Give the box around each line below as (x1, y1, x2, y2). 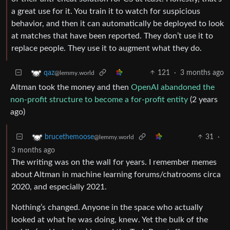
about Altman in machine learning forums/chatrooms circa (11, 170, 221, 179)
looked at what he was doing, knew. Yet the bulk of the (11, 215, 208, 224)
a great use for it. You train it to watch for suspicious (11, 7, 200, 15)
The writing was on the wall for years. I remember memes (11, 158, 217, 166)
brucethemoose (45, 133, 94, 141)
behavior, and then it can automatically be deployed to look (11, 19, 224, 28)
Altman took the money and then (10, 83, 131, 91)
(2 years (188, 95, 218, 104)
